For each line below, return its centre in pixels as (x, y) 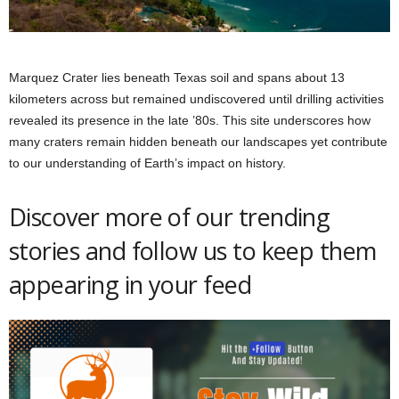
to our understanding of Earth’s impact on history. (147, 163)
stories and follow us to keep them (193, 250)
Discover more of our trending (170, 216)
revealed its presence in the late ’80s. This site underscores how (190, 120)
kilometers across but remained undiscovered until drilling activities (196, 98)
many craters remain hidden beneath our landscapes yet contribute (198, 141)
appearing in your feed (133, 284)
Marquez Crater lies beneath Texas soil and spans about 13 (177, 77)
